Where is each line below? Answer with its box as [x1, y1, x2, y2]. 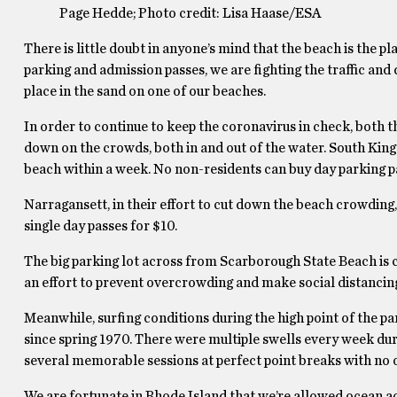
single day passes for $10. [23, 219, 177, 233]
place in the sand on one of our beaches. [23, 84, 266, 98]
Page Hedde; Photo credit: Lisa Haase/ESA [58, 6, 321, 20]
